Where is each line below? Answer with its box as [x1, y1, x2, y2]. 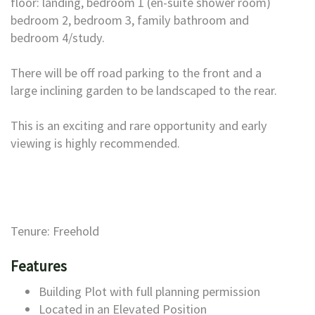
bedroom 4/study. [11, 30, 105, 46]
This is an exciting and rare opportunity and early [11, 117, 267, 134]
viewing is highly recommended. [11, 135, 180, 151]
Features [11, 257, 67, 276]
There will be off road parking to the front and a [11, 65, 262, 81]
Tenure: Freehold [11, 223, 99, 239]
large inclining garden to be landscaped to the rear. [11, 82, 277, 98]
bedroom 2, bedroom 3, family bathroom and [11, 12, 249, 28]
